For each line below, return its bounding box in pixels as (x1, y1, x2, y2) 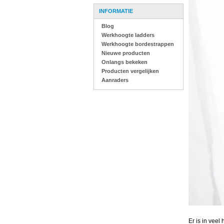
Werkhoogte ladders (101, 32, 154, 38)
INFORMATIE (99, 8, 133, 14)
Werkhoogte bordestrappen (101, 41, 174, 47)
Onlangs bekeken (101, 59, 147, 65)
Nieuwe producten (101, 50, 150, 56)
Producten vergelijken (101, 68, 159, 74)
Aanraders (101, 77, 128, 83)
